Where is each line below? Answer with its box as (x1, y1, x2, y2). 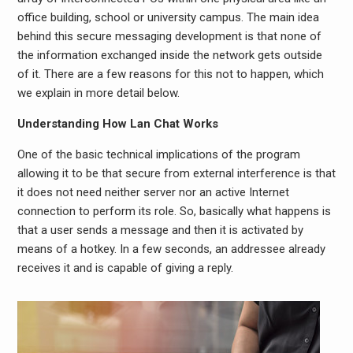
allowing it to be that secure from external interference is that (17, 166, 336, 181)
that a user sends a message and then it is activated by (17, 223, 303, 238)
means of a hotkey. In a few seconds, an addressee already (17, 242, 325, 257)
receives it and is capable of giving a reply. (17, 261, 233, 276)
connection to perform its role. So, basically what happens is (17, 204, 331, 219)
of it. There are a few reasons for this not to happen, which (17, 67, 324, 82)
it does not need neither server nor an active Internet (17, 185, 289, 200)
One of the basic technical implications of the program (17, 147, 300, 162)
